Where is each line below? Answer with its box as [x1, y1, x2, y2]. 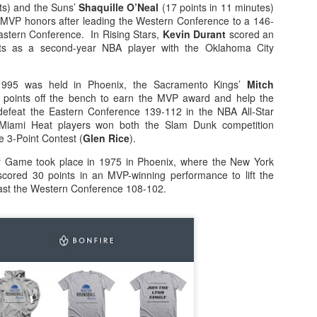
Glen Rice [83, 131, 129, 145]
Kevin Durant [162, 27, 226, 41]
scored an [226, 27, 275, 41]
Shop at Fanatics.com [110, 67, 217, 81]
